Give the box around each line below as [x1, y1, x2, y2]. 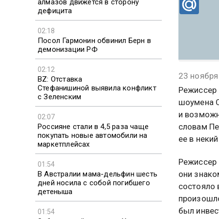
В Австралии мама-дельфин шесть [38, 169, 157, 178]
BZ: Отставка [38, 74, 83, 84]
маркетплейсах [38, 139, 90, 149]
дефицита [38, 6, 72, 15]
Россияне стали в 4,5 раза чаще [38, 122, 149, 131]
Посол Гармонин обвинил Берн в [38, 36, 151, 45]
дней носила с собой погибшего [38, 178, 150, 187]
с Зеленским [38, 92, 82, 101]
